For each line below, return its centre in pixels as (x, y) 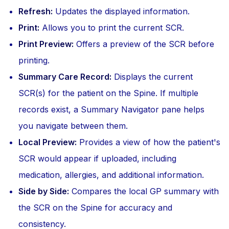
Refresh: (36, 11)
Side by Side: (44, 191)
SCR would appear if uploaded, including (97, 158)
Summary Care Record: (65, 77)
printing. (34, 60)
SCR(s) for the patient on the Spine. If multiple (108, 93)
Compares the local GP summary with (144, 191)
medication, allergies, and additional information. (111, 175)
